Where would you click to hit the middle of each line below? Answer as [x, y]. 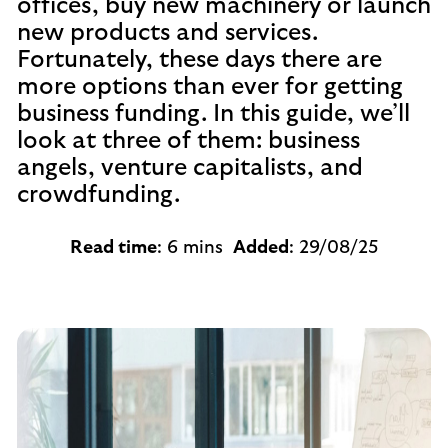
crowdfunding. [98, 195]
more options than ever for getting [210, 87]
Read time [113, 248]
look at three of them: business [188, 141]
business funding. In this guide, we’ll [213, 114]
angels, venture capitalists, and [190, 168]
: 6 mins [195, 248]
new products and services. [167, 33]
